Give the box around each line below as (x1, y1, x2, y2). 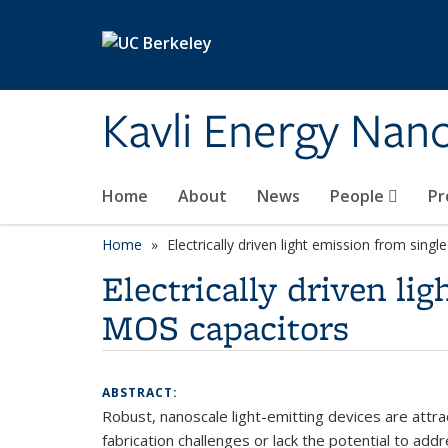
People (330, 185, 388, 207)
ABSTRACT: (102, 384, 182, 401)
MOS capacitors (102, 304, 349, 351)
